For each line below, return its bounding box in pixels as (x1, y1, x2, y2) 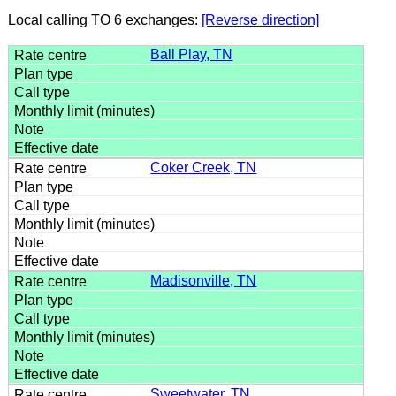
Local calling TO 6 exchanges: (7, 11, 202, 27)
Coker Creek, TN (150, 159, 257, 175)
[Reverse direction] (201, 11, 319, 27)
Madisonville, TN (150, 272, 257, 288)
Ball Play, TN (150, 46, 233, 62)
